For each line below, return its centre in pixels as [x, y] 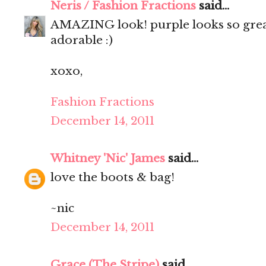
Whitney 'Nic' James [108, 159]
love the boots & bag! [113, 178]
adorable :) [82, 40]
